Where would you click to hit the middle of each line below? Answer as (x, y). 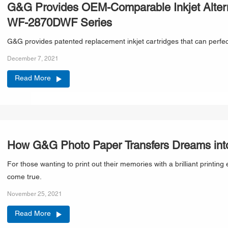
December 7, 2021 (33, 59)
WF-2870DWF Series (60, 23)
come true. (24, 177)
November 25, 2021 (35, 194)
